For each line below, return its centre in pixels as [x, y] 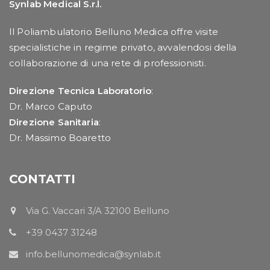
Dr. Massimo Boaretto [60, 137]
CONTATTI [42, 179]
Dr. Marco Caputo [51, 106]
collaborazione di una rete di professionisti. [108, 63]
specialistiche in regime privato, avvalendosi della [123, 47]
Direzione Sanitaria [54, 122]
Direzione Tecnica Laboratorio [80, 90]
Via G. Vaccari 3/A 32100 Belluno [98, 210]
